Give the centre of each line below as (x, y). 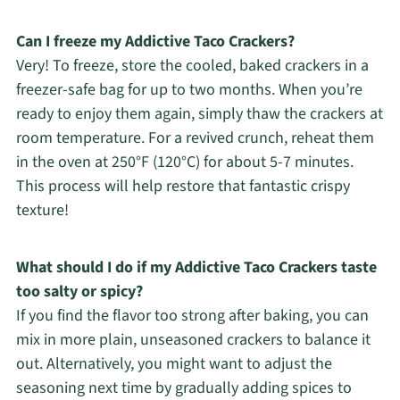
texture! (42, 210)
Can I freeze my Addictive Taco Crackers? (155, 41)
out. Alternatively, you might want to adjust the (174, 363)
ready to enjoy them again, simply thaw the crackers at (199, 113)
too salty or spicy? (79, 291)
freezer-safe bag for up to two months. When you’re (189, 89)
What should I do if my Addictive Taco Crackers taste (196, 267)
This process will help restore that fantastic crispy (183, 186)
